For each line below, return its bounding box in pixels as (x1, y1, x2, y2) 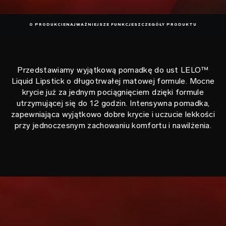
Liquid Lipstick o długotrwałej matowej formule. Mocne (11, 76, 215, 86)
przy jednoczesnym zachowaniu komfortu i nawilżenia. (15, 121, 211, 130)
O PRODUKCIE (29, 22, 66, 27)
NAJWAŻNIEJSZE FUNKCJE (66, 22, 134, 27)
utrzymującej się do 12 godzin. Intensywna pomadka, (16, 98, 210, 108)
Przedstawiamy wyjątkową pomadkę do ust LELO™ (17, 65, 209, 75)
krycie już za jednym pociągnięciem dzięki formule (22, 87, 204, 97)
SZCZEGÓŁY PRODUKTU (134, 22, 197, 27)
